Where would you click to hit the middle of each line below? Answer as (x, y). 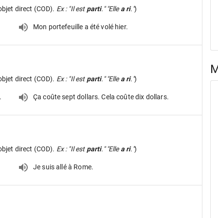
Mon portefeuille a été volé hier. (81, 27)
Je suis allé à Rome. (63, 167)
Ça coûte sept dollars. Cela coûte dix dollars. (101, 97)
